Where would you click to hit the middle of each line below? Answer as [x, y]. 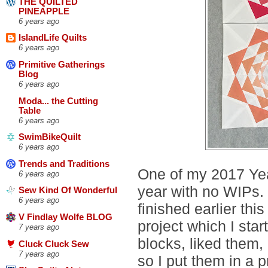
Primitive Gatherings [62, 64]
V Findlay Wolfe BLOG [66, 217]
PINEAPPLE [44, 11]
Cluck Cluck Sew [54, 244]
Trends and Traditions [64, 164]
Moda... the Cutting [58, 101]
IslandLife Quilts [53, 38]
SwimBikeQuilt [50, 137]
